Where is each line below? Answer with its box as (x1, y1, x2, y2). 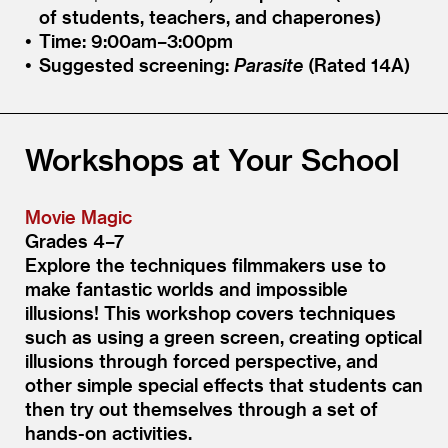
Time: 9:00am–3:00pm (38, 29, 233, 51)
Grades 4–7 (25, 229, 124, 251)
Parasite (233, 53, 303, 75)
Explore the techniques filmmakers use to (25, 253, 386, 275)
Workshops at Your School (25, 140, 399, 177)
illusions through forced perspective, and (25, 349, 378, 371)
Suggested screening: (38, 53, 234, 75)
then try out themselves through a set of (25, 397, 378, 419)
